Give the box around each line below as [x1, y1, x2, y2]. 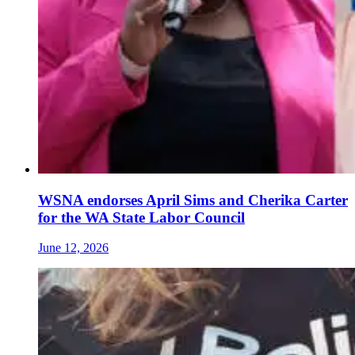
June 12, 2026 [38, 241, 109, 255]
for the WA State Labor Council [38, 208, 245, 226]
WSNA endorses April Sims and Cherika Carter [38, 191, 348, 208]
